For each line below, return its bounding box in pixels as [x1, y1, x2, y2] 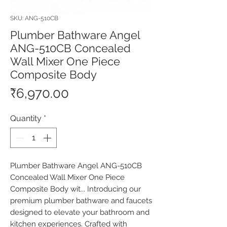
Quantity [10, 113, 42, 123]
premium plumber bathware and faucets [10, 196, 152, 205]
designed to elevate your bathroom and [10, 208, 149, 217]
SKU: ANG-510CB [10, 15, 58, 22]
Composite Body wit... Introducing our [10, 184, 141, 194]
